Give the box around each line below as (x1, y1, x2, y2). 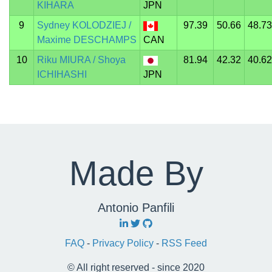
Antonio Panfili (98, 201, 174, 214)
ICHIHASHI (36, 69, 87, 80)
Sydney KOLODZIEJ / (36, 20, 131, 30)
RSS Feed (161, 238, 207, 248)
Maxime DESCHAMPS (36, 35, 137, 45)
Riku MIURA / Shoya (36, 55, 126, 65)
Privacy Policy (92, 238, 156, 248)
